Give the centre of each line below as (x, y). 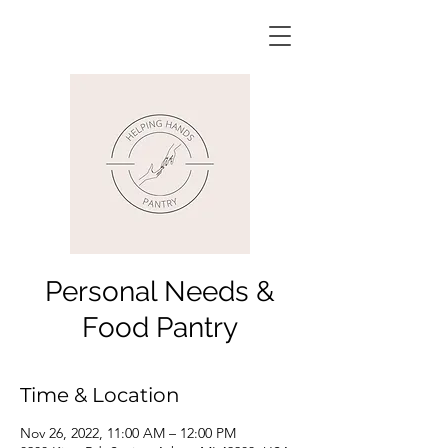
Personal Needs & (160, 291)
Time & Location (100, 395)
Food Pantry (160, 327)
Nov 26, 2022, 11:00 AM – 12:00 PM (128, 433)
